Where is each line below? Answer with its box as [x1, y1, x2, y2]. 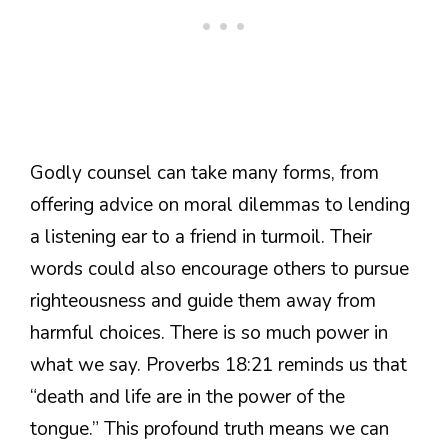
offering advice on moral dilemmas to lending [30, 192, 410, 219]
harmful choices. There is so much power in [30, 320, 388, 347]
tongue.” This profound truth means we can [30, 416, 389, 443]
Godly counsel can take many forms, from [30, 160, 379, 187]
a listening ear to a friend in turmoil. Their [30, 224, 372, 251]
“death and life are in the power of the [30, 384, 345, 411]
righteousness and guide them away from [30, 288, 376, 315]
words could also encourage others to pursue [30, 256, 409, 283]
